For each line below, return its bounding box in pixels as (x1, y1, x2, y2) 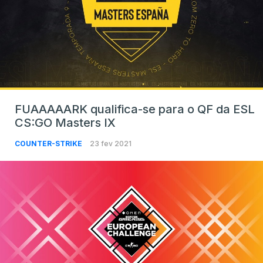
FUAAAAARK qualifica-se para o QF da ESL (15, 102, 255, 116)
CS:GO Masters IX (15, 115, 116, 130)
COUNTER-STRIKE (15, 139, 84, 148)
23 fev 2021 (90, 139, 131, 148)
